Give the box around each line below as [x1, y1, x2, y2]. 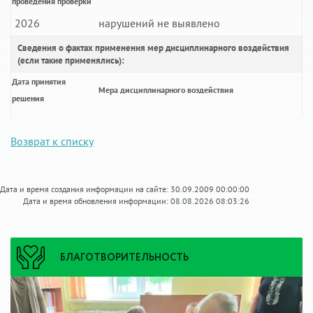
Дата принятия [12, 75, 66, 87]
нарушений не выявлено [99, 15, 220, 30]
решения [12, 92, 44, 103]
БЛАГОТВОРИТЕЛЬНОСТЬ [60, 251, 189, 265]
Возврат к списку [10, 133, 94, 148]
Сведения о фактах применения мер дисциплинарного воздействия [17, 41, 289, 54]
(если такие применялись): [17, 54, 124, 66]
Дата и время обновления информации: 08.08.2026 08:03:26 [23, 195, 249, 206]
